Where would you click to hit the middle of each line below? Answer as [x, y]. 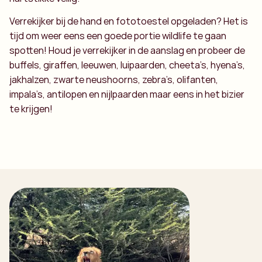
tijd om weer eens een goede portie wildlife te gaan [118, 36]
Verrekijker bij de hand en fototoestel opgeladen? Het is [129, 21]
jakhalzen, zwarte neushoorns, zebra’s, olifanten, [114, 80]
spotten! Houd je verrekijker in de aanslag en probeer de [127, 51]
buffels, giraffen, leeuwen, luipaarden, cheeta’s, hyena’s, [127, 65]
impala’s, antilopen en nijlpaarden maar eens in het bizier [127, 94]
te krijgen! [31, 109]
